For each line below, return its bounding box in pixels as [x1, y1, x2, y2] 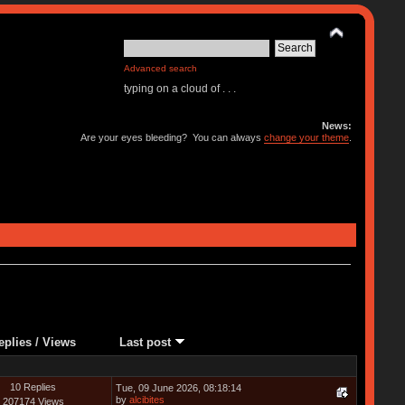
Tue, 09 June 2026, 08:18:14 [115, 381, 241, 393]
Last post [118, 334, 174, 349]
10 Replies [10, 381, 57, 392]
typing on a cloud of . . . [124, 82, 237, 95]
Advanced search [124, 63, 198, 73]
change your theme [264, 132, 350, 143]
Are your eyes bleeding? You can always [80, 132, 265, 143]
